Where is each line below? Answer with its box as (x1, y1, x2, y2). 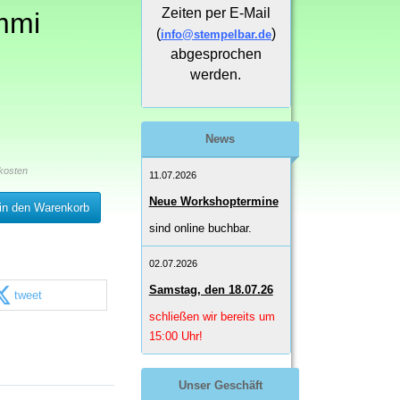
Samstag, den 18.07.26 (148, 283, 273, 297)
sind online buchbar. (148, 221, 252, 236)
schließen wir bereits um (148, 310, 275, 324)
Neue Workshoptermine (148, 195, 279, 209)
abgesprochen (170, 46, 262, 62)
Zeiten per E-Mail (161, 5, 271, 21)
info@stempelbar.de (160, 28, 271, 42)
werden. (190, 67, 242, 83)
